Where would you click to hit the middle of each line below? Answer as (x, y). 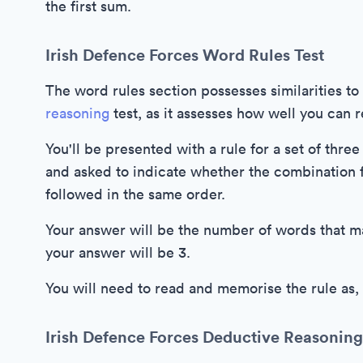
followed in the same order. (135, 194)
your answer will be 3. (118, 252)
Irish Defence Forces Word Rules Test (185, 55)
